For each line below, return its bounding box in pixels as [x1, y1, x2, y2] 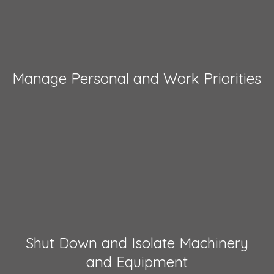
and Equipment [86, 253, 188, 271]
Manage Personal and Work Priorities [12, 69, 262, 87]
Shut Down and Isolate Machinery [25, 234, 248, 252]
